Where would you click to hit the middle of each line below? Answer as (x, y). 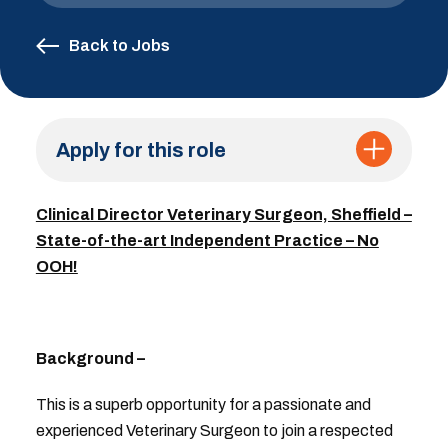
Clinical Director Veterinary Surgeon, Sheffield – (223, 214)
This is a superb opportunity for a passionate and (203, 404)
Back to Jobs (119, 45)
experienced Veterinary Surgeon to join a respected (214, 430)
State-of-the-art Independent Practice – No (207, 240)
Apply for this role (140, 150)
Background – (90, 358)
